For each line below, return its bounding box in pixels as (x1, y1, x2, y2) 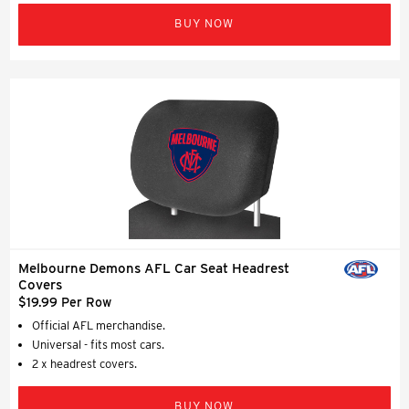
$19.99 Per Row (18, 294, 111, 309)
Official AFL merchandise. (32, 318, 165, 332)
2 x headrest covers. (32, 356, 137, 371)
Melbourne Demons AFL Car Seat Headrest (18, 259, 289, 277)
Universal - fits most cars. (32, 337, 164, 351)
